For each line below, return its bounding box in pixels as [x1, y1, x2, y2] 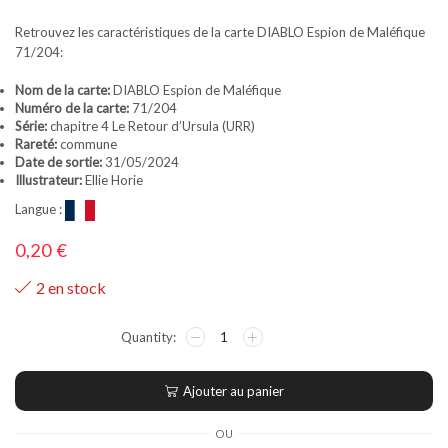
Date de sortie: [15, 153, 102, 170]
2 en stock [36, 277, 106, 297]
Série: [15, 117, 50, 134]
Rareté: [15, 135, 57, 152]
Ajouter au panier [182, 382, 284, 399]
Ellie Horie [85, 171, 143, 188]
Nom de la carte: [15, 81, 110, 98]
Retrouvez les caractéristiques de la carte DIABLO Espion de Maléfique [15, 24, 425, 41]
